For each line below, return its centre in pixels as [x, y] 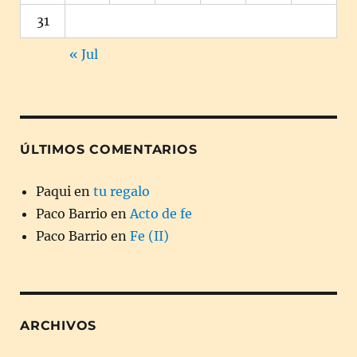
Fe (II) [149, 235]
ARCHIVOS [58, 325]
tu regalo [122, 191]
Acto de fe [161, 213]
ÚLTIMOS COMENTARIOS [109, 149]
